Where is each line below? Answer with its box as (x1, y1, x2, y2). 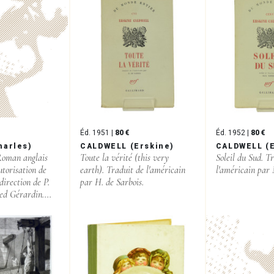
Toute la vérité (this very (80, 151, 169, 164)
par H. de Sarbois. (80, 176, 144, 188)
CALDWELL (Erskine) (80, 141, 174, 150)
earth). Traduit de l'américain (80, 163, 186, 176)
